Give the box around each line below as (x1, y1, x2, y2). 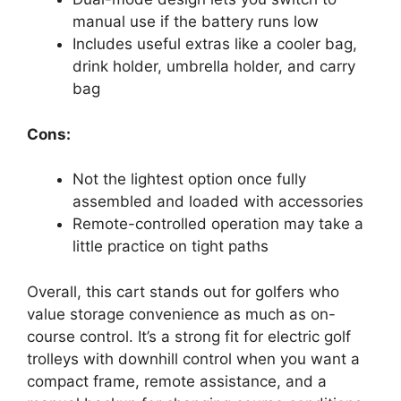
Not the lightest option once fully (73, 170, 306, 188)
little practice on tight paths (73, 237, 269, 255)
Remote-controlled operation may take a (73, 215, 363, 233)
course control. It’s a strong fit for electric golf (27, 327, 351, 346)
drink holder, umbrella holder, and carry (73, 57, 355, 75)
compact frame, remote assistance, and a (27, 371, 327, 390)
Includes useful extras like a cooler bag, (73, 35, 357, 53)
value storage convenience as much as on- (27, 304, 336, 323)
